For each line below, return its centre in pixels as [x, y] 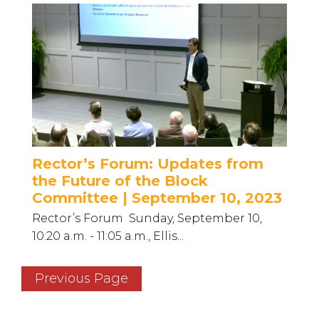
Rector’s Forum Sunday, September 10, [147, 219]
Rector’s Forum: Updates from [148, 164]
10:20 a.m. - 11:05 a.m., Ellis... [108, 236]
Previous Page [82, 279]
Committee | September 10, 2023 [157, 198]
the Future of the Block [120, 181]
